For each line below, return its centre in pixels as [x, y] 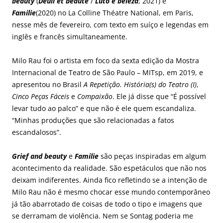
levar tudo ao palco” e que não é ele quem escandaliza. [104, 108]
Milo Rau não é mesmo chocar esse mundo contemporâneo [111, 192]
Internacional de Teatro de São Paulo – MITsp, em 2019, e [108, 72]
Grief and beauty [39, 156]
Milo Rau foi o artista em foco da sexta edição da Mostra [106, 60]
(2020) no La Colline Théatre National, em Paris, [115, 12]
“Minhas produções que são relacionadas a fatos [93, 120]
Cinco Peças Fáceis [41, 96]
